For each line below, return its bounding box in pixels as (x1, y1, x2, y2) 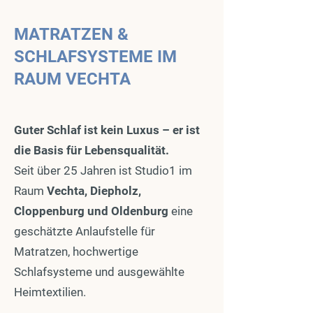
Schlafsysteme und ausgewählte (14, 265, 184, 279)
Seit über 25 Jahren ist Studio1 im (14, 163, 192, 177)
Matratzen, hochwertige (14, 245, 138, 259)
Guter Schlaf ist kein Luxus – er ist (14, 123, 200, 137)
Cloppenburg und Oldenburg (14, 204, 171, 218)
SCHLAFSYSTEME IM (14, 47, 177, 66)
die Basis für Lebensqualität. (14, 143, 169, 157)
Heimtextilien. (14, 285, 86, 299)
